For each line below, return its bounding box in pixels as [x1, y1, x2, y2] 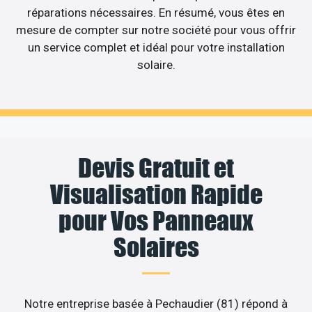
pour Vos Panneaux [58, 205, 253, 236]
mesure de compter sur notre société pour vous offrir [16, 23, 296, 38]
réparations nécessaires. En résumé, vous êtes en [27, 6, 285, 20]
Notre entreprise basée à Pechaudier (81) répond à [24, 296, 288, 311]
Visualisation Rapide [49, 178, 263, 210]
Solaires [113, 231, 199, 263]
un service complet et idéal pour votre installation [27, 40, 285, 55]
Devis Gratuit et [78, 152, 234, 183]
